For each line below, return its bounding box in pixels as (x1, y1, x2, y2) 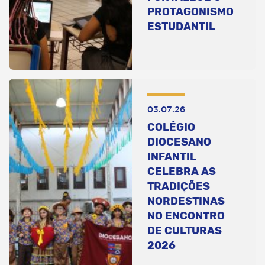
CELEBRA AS (147, 164, 216, 178)
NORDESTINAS (147, 194, 225, 208)
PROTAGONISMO (147, 5, 234, 18)
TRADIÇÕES (147, 179, 210, 193)
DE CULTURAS (147, 224, 222, 237)
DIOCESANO (147, 135, 211, 148)
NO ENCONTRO (147, 209, 225, 222)
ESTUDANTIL (147, 20, 215, 33)
